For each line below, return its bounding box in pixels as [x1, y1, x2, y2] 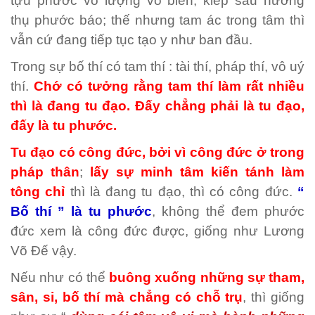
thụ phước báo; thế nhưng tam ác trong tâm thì [11, 13, 304, 27]
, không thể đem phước [152, 204, 304, 219]
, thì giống [243, 290, 305, 304]
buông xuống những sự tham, [109, 270, 304, 285]
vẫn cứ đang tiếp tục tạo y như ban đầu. [11, 32, 252, 47]
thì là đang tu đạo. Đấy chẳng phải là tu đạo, [11, 98, 304, 113]
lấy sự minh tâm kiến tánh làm [90, 165, 304, 179]
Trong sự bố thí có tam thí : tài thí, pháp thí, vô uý [11, 59, 304, 74]
